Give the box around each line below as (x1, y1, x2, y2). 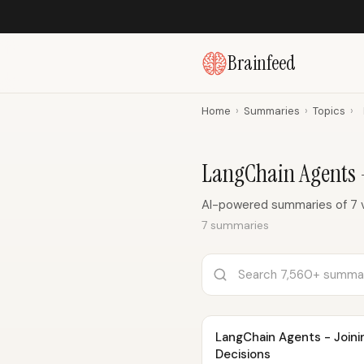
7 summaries (201, 218, 269, 232)
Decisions (215, 346, 271, 362)
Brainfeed (227, 50, 296, 76)
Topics (313, 104, 345, 118)
